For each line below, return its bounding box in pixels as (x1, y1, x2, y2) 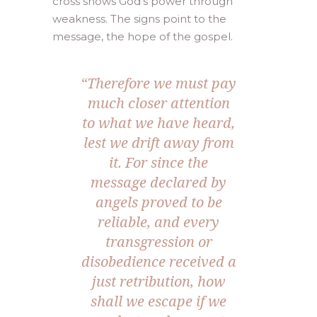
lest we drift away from (83, 132, 234, 152)
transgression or (105, 231, 212, 251)
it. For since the (109, 152, 208, 172)
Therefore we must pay (87, 73, 236, 93)
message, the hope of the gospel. (52, 29, 233, 43)
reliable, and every (98, 212, 219, 231)
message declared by (91, 172, 226, 192)
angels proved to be (95, 192, 222, 212)
